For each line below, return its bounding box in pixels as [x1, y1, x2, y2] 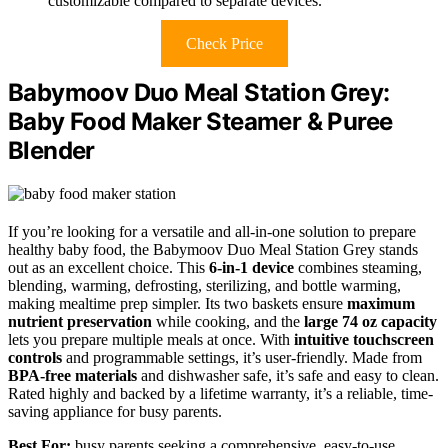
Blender [8, 135, 95, 165]
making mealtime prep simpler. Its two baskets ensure [8, 294, 347, 312]
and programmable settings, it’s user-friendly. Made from [62, 348, 422, 366]
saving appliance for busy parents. [8, 402, 222, 420]
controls [8, 348, 62, 366]
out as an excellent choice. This [8, 258, 209, 276]
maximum [347, 294, 415, 312]
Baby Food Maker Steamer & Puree [8, 106, 393, 136]
